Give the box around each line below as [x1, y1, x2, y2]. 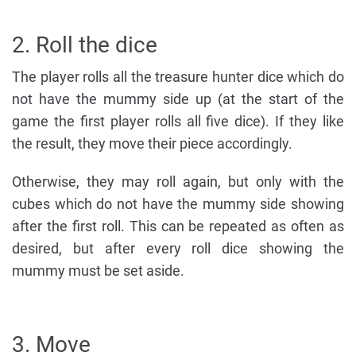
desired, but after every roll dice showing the [12, 240, 344, 257]
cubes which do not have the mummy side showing [12, 195, 344, 213]
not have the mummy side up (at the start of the [12, 91, 344, 108]
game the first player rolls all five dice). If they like [12, 113, 344, 130]
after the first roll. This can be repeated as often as [12, 218, 344, 235]
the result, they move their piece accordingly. [12, 135, 292, 153]
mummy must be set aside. [12, 262, 184, 280]
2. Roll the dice [12, 32, 157, 59]
